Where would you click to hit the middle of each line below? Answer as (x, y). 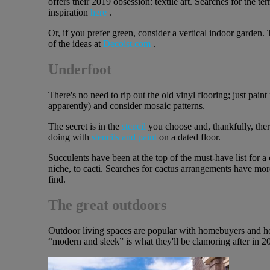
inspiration (69, 13)
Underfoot (80, 70)
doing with (70, 137)
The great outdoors (107, 205)
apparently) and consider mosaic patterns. (126, 106)
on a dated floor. (188, 137)
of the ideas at (75, 44)
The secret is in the (85, 127)
